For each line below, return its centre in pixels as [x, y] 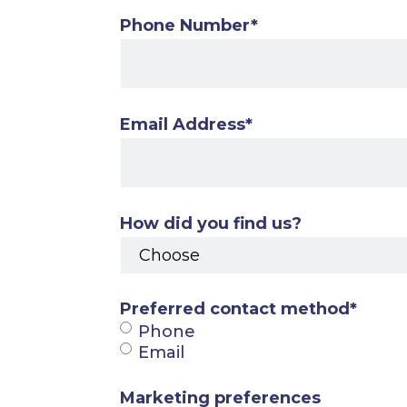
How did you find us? [211, 224]
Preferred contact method [235, 309]
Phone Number [185, 25]
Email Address [183, 124]
